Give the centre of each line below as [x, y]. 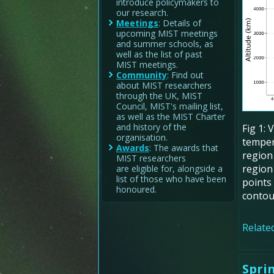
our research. [142, 12]
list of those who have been [171, 179]
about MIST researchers [164, 85]
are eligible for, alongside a [169, 168]
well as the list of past [159, 54]
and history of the [151, 127]
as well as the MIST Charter [171, 116]
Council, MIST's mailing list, [170, 106]
